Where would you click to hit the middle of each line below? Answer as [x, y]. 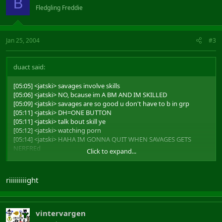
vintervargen [61, 213]
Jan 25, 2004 [23, 40]
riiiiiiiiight [22, 180]
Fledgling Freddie [59, 8]
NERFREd [27, 148]
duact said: [29, 67]
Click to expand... [111, 151]
